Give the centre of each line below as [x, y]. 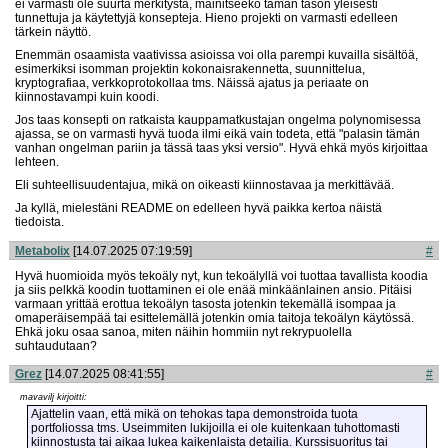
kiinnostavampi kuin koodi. [87, 97]
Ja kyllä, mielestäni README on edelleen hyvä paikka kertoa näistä [198, 208]
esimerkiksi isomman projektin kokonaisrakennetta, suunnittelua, [190, 69]
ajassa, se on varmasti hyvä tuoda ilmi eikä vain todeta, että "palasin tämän [217, 134]
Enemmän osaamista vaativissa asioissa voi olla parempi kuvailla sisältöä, [216, 55]
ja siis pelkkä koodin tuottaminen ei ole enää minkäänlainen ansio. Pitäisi [213, 289]
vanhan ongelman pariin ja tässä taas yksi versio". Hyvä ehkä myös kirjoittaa [221, 148]
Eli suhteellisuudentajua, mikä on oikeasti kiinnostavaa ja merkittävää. [204, 185]
